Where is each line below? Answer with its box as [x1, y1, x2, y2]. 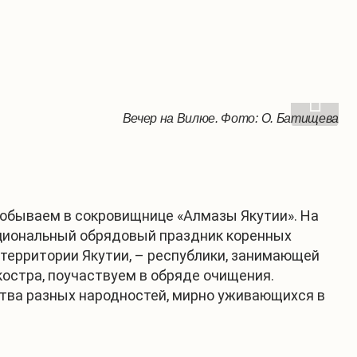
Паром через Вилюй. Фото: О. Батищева [100, 112, 339, 125]
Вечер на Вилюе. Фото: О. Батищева [122, 112, 339, 125]
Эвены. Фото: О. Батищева [177, 112, 339, 125]
